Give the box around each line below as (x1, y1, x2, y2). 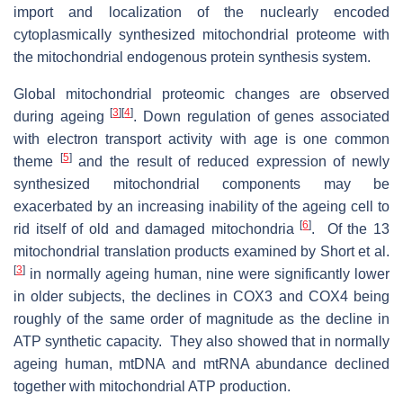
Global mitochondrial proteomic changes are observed (13, 85, 390, 102)
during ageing (13, 108, 111, 124)
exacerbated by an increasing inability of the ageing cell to (13, 198, 390, 214)
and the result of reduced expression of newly (71, 153, 390, 169)
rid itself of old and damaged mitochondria (13, 220, 300, 237)
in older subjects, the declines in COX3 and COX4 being (13, 288, 390, 304)
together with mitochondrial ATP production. (13, 378, 291, 394)
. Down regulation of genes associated (133, 108, 390, 124)
